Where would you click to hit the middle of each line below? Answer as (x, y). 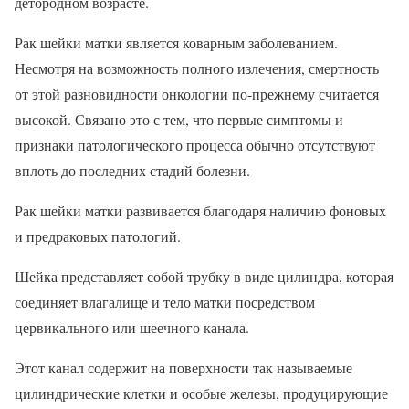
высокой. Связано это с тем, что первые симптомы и (179, 119)
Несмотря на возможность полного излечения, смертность (197, 68)
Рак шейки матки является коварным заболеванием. (176, 42)
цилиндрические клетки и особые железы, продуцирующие (201, 393)
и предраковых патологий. (98, 236)
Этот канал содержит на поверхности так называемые (184, 367)
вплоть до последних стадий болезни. (132, 170)
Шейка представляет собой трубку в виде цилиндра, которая (204, 276)
